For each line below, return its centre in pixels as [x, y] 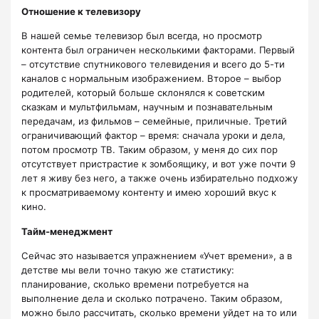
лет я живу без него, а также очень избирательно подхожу [159, 178]
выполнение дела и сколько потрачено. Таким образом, [152, 298]
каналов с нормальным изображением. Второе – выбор [151, 79]
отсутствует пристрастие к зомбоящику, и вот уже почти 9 [158, 164]
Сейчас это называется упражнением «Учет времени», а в [157, 255]
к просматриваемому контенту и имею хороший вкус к [149, 193]
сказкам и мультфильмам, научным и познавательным [147, 107]
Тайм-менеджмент [67, 231]
